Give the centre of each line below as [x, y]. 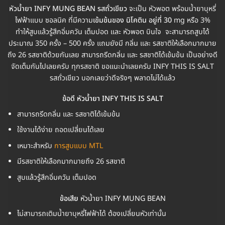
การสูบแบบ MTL [79, 146]
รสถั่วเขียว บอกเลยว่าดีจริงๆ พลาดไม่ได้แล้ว [113, 78]
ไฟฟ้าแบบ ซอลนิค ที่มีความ [54, 20]
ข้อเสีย [70, 198]
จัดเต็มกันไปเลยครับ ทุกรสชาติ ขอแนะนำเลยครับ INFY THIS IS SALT [113, 66]
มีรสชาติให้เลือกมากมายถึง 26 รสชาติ [71, 162]
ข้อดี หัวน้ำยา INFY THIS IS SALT [113, 99]
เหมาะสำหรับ [35, 146]
